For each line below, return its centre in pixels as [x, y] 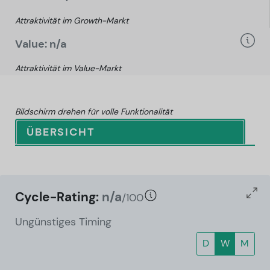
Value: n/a [41, 44]
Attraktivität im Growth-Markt [72, 20]
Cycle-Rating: [58, 197]
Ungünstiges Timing [63, 222]
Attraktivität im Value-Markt [68, 68]
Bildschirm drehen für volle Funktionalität [94, 111]
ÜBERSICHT [61, 132]
